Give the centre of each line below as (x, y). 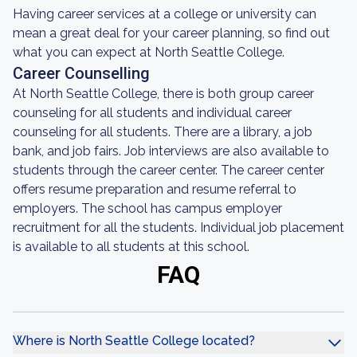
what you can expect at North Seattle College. (149, 52)
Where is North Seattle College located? (134, 341)
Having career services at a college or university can (165, 14)
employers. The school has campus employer (147, 208)
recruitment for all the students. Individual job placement (178, 228)
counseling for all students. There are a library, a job (163, 132)
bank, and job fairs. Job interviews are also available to (171, 151)
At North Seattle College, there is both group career (163, 94)
